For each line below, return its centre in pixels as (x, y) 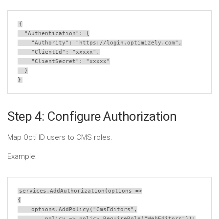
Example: (22, 156)
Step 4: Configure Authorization (92, 116)
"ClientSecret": (59, 61)
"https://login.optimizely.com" (127, 43)
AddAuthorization (77, 191)
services (33, 191)
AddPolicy (74, 209)
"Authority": (54, 43)
